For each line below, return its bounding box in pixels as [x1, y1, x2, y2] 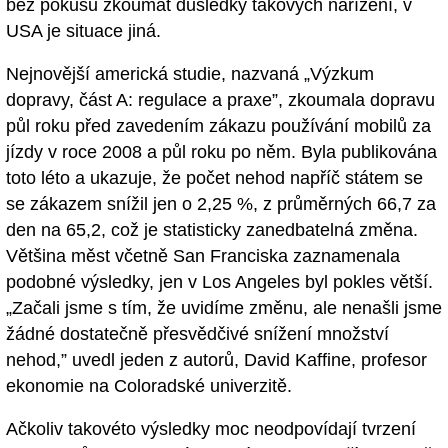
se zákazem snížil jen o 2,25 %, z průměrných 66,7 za [6, 193, 436, 214]
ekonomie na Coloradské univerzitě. [6, 375, 292, 396]
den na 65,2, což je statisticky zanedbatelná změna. [6, 219, 418, 240]
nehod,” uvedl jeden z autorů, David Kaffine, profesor [6, 349, 427, 370]
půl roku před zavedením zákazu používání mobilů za [6, 115, 431, 136]
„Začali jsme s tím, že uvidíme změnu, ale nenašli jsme [6, 297, 442, 318]
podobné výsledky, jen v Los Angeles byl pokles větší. [6, 271, 433, 292]
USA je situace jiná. [6, 20, 161, 41]
